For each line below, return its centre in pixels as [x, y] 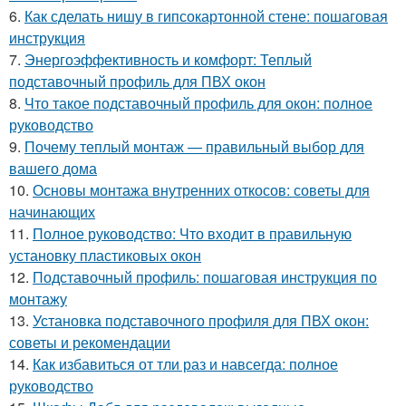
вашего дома [53, 168]
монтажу [38, 299]
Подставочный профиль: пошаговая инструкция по [205, 277]
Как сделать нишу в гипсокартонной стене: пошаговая [206, 16]
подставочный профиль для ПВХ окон [137, 81]
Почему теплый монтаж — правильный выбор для [194, 146]
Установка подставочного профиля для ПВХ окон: [201, 320]
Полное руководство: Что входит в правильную [192, 233]
